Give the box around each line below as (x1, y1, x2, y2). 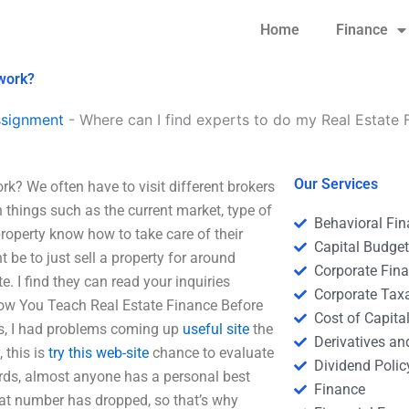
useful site (183, 320, 249, 338)
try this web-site (48, 344, 149, 362)
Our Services (293, 175, 378, 193)
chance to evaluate (149, 344, 274, 362)
